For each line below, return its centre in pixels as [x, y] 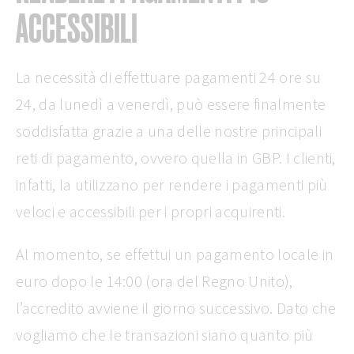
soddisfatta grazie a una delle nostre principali [169, 130]
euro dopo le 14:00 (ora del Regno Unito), [154, 281]
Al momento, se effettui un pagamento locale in [175, 254]
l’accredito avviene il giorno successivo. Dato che [176, 307]
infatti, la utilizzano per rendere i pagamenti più [172, 184]
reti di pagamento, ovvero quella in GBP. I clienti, [176, 157]
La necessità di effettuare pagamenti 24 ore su [169, 77]
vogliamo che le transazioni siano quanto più [165, 334]
